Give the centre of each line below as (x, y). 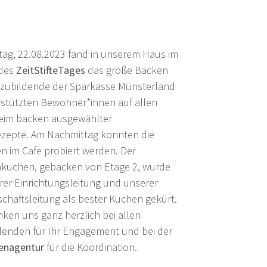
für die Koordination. (90, 247)
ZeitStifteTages (50, 70)
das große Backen (126, 70)
